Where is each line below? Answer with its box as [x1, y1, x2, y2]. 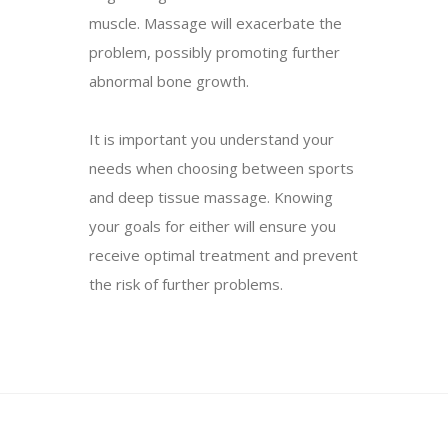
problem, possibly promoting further [89, 42, 340, 63]
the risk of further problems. [89, 274, 283, 295]
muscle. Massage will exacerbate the [89, 13, 342, 34]
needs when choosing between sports [89, 158, 354, 179]
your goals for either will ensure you [89, 216, 336, 237]
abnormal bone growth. [89, 71, 249, 92]
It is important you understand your [89, 129, 334, 150]
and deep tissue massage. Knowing [89, 187, 333, 208]
